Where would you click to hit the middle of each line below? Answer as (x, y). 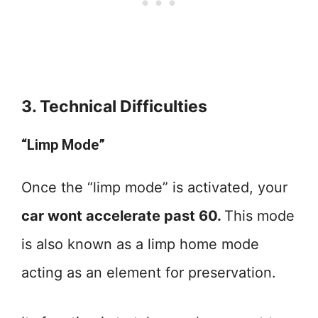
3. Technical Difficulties (114, 106)
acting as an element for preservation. (149, 273)
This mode (259, 216)
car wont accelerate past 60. (123, 216)
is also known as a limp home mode (140, 244)
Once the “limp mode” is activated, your (154, 187)
